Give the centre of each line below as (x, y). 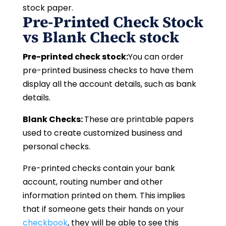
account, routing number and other (93, 182)
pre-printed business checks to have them (108, 70)
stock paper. (48, 8)
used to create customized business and (102, 133)
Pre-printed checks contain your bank (99, 168)
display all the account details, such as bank (109, 84)
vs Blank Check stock (101, 37)
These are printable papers (139, 119)
